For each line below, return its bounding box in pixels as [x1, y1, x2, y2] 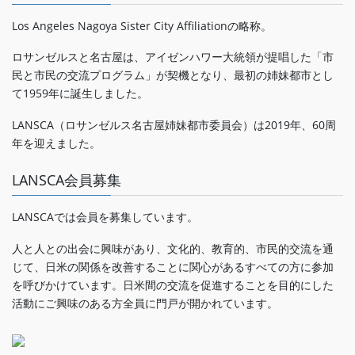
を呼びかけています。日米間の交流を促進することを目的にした [12, 277, 334, 293]
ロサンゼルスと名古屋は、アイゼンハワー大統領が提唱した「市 [12, 49, 334, 65]
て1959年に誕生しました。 [12, 86, 148, 101]
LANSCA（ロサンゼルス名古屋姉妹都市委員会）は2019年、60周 [12, 117, 336, 133]
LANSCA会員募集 [12, 170, 121, 190]
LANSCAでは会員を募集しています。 [12, 209, 198, 225]
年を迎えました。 [12, 136, 101, 151]
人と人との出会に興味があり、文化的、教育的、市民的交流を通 [12, 241, 334, 257]
